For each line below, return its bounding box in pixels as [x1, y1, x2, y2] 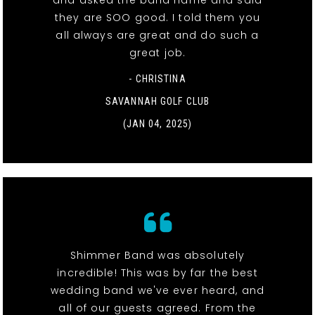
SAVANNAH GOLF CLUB [105, 96, 210, 108]
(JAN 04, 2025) [122, 118, 193, 130]
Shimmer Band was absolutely [70, 248, 245, 263]
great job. [129, 46, 186, 60]
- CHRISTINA [129, 73, 186, 85]
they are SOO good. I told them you [54, 11, 261, 25]
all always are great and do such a [56, 28, 259, 43]
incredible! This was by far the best [57, 266, 258, 281]
